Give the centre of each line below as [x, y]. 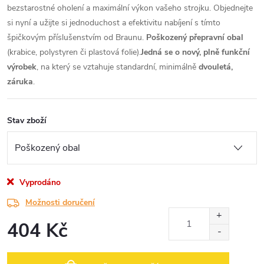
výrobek [22, 67]
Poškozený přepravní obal [195, 37]
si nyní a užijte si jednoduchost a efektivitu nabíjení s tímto [114, 23]
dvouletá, [216, 67]
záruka [20, 82]
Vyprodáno [39, 182]
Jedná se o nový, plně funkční [195, 52]
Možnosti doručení [60, 202]
